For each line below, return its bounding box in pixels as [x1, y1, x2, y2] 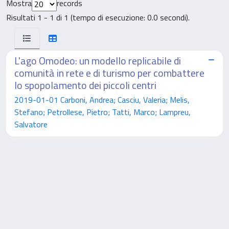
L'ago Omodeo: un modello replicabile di [14, 52, 181, 68]
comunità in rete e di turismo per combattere [14, 64, 204, 81]
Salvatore [14, 118, 48, 130]
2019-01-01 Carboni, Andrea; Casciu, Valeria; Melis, [14, 93, 190, 106]
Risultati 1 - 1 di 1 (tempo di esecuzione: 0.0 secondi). [6, 11, 190, 24]
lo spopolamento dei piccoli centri [14, 77, 156, 93]
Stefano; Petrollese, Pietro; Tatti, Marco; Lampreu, [14, 105, 191, 118]
